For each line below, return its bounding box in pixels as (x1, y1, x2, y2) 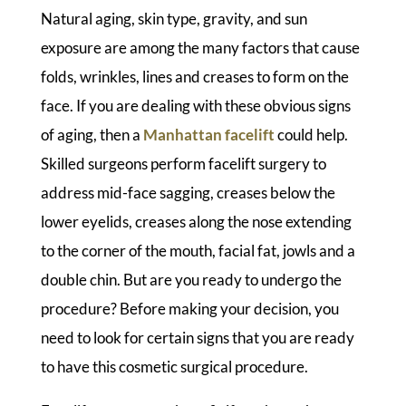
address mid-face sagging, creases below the (40, 183, 335, 203)
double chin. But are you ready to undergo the (40, 270, 342, 290)
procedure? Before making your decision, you (40, 299, 339, 319)
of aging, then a (40, 125, 143, 145)
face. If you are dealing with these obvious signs (40, 96, 351, 116)
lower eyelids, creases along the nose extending (40, 212, 352, 232)
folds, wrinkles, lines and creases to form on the (40, 67, 349, 87)
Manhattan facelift (142, 125, 275, 145)
